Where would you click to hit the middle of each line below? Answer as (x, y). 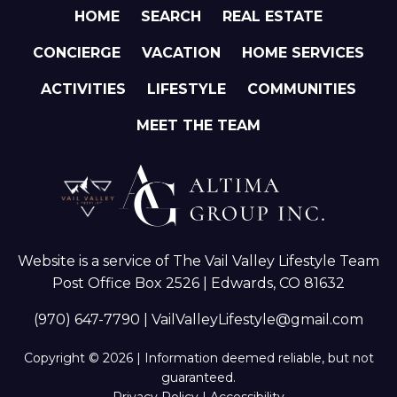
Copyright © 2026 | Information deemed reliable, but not (198, 358)
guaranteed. (198, 377)
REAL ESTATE (272, 17)
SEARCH (171, 17)
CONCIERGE (77, 53)
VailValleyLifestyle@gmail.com (257, 319)
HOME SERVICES (303, 53)
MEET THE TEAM (198, 126)
